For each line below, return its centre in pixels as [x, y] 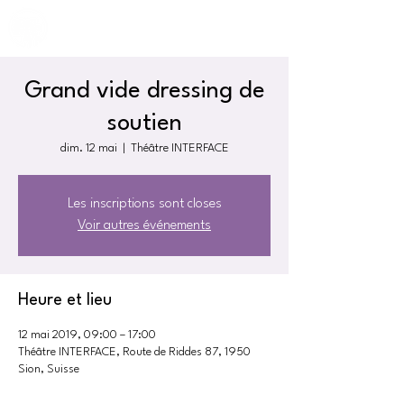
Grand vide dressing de [144, 91]
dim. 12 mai [88, 148]
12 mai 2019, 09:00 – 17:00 [87, 335]
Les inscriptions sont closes [144, 204]
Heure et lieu [65, 300]
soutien [144, 124]
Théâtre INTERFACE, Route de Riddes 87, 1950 [134, 352]
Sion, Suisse [49, 369]
